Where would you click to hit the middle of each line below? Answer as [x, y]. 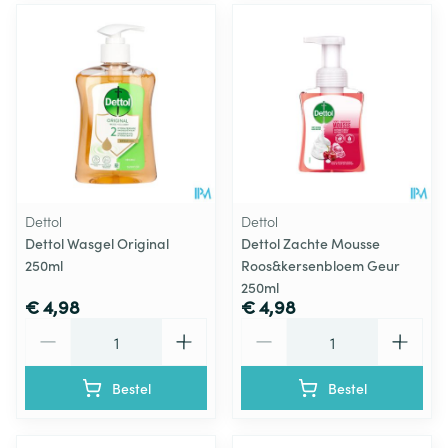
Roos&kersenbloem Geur [320, 264]
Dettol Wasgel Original [97, 242]
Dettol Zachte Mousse [310, 242]
